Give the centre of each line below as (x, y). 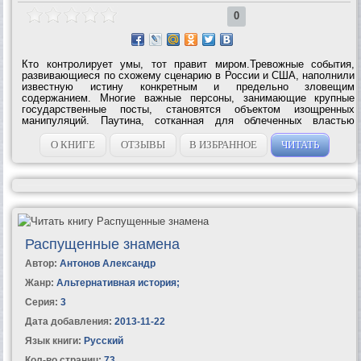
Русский (102, 340)
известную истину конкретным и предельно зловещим (189, 86)
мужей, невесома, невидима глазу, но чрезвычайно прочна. (189, 131)
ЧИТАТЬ (300, 144)
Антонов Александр (107, 263)
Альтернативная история (116, 282)
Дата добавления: (68, 321)
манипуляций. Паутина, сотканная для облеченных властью (189, 120)
